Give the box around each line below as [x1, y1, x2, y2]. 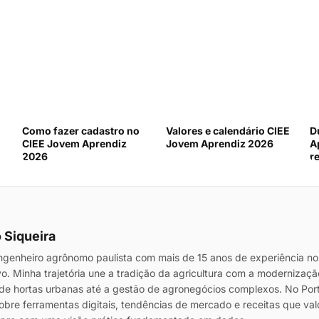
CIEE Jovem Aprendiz [22, 137, 127, 150]
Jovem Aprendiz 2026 [166, 137, 273, 150]
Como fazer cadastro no [22, 125, 140, 137]
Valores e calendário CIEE [166, 125, 290, 137]
